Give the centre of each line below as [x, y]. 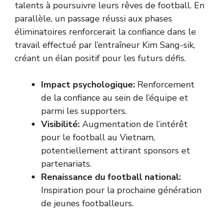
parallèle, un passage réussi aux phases [93, 19]
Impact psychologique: [88, 85]
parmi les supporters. [84, 111]
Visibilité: [60, 124]
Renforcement [165, 85]
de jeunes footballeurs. [87, 203]
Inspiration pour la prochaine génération [121, 190]
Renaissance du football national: [111, 177]
